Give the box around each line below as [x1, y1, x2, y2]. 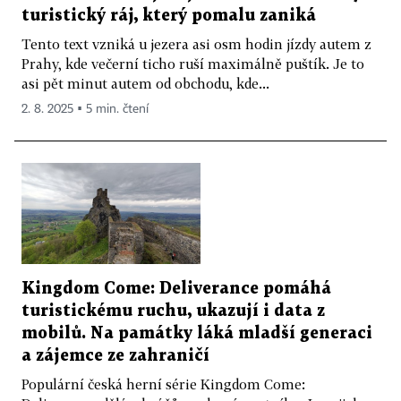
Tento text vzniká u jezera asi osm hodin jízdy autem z [21, 36, 371, 53]
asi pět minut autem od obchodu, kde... [21, 75, 269, 92]
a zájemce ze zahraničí [21, 347, 209, 363]
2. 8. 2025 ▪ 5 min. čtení [21, 103, 149, 116]
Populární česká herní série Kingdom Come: [21, 375, 305, 392]
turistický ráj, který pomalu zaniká [21, 8, 316, 24]
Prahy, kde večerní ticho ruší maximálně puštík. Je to [21, 55, 364, 73]
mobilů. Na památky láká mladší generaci [21, 325, 372, 341]
